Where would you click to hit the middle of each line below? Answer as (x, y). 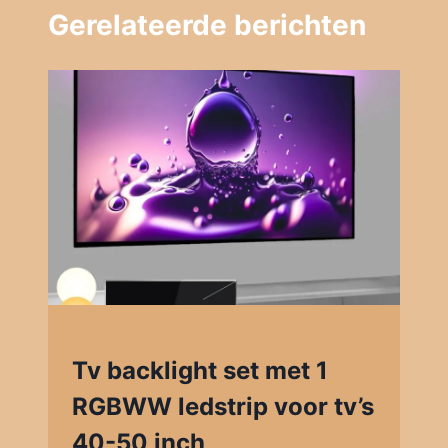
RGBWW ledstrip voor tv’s (223, 407)
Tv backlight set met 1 (200, 371)
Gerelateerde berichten (207, 25)
